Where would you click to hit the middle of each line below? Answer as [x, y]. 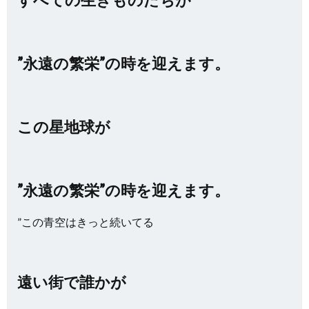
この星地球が [64, 127]
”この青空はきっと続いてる [86, 222]
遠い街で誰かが [79, 282]
